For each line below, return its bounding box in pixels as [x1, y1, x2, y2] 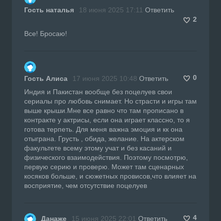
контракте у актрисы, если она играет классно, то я [24, 115, 190, 124]
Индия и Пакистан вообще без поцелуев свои [24, 87, 172, 96]
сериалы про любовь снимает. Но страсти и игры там [24, 97, 197, 105]
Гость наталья [24, 5, 74, 14]
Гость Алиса [24, 74, 68, 82]
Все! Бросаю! [24, 29, 67, 37]
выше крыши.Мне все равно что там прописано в [24, 106, 184, 114]
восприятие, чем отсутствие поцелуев [24, 181, 147, 189]
